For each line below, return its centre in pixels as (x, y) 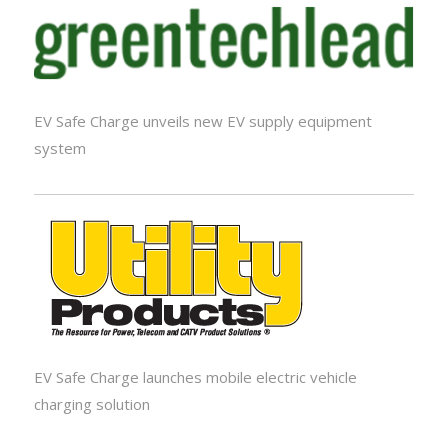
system (59, 147)
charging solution (91, 404)
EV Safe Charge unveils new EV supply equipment (202, 120)
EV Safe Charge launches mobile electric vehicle (195, 377)
